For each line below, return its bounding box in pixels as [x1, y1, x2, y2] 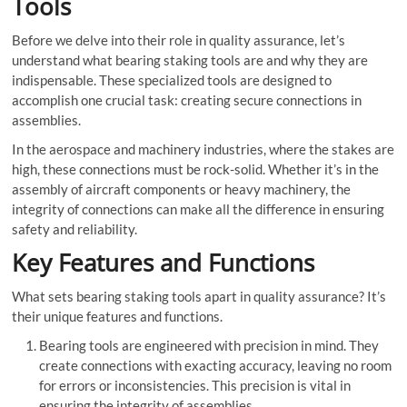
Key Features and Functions [12, 246, 315, 280]
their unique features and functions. [12, 308, 223, 325]
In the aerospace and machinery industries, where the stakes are [12, 141, 395, 158]
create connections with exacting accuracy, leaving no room [39, 357, 392, 374]
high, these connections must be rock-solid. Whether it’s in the [12, 161, 380, 178]
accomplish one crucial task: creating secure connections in [12, 92, 362, 109]
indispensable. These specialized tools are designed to [12, 72, 333, 89]
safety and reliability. [12, 221, 138, 238]
